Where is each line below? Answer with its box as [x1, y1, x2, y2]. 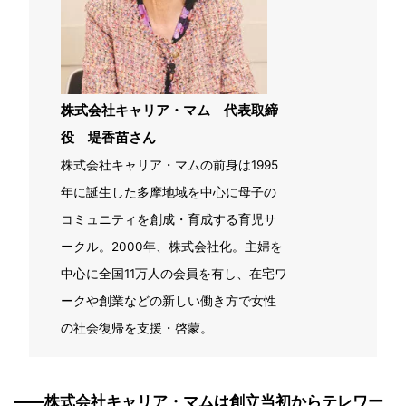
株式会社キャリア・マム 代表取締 [61, 101, 278, 119]
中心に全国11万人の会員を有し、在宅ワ [61, 266, 287, 281]
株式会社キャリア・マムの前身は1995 [61, 158, 278, 172]
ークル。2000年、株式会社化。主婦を [61, 239, 283, 254]
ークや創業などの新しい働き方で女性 [61, 294, 276, 308]
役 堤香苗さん [61, 129, 156, 146]
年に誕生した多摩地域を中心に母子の [61, 185, 276, 199]
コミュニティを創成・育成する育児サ [61, 212, 276, 227]
